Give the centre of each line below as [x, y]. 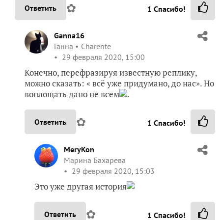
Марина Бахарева [95, 160]
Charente [96, 46]
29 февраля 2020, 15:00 [102, 57]
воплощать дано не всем [72, 94]
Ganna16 [69, 35]
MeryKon [79, 149]
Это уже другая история [81, 186]
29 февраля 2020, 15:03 [112, 171]
